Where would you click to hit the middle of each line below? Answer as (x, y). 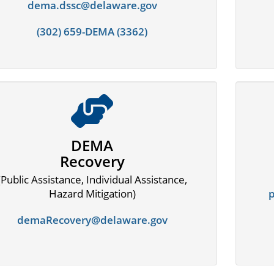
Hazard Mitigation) (92, 194)
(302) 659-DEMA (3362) (92, 32)
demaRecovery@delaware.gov (92, 220)
